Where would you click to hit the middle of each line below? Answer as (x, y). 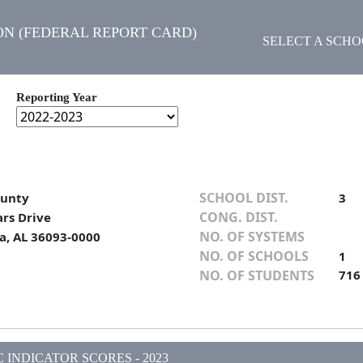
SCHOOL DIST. (244, 198)
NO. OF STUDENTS (257, 276)
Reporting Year (57, 98)
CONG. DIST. (239, 218)
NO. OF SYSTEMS (252, 237)
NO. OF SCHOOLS (254, 256)
